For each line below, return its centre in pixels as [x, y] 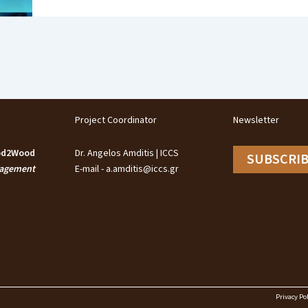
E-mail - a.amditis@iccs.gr [126, 169]
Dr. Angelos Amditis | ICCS [126, 153]
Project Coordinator [115, 120]
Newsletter [256, 120]
